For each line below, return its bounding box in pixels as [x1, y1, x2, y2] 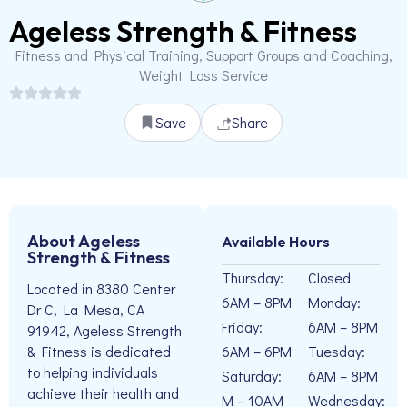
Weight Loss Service [139, 65, 268, 84]
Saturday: [222, 366, 282, 385]
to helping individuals [27, 362, 158, 382]
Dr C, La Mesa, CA [27, 300, 144, 320]
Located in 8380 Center [27, 279, 175, 299]
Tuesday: [308, 342, 365, 361]
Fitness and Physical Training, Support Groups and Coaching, [15, 45, 392, 65]
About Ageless [27, 230, 140, 252]
